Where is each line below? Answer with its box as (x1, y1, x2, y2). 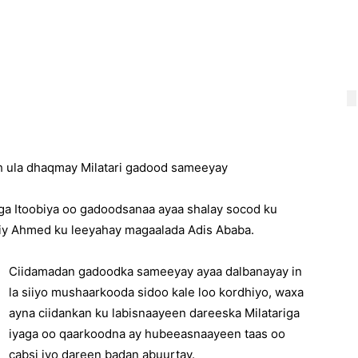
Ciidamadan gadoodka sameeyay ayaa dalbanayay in (9, 263, 302, 279)
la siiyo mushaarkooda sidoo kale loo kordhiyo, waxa (9, 284, 304, 300)
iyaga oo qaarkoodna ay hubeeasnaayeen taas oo (9, 325, 285, 341)
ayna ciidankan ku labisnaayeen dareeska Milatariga (9, 304, 300, 320)
